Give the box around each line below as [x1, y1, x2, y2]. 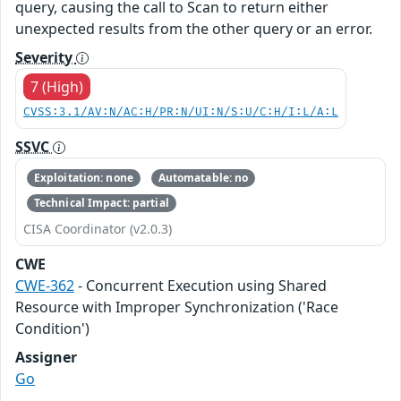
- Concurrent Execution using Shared [74, 276, 327, 296]
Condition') [15, 319, 90, 339]
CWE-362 [15, 276, 74, 296]
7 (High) [30, 76, 83, 97]
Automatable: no [158, 169, 249, 185]
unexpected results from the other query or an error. [15, 18, 372, 38]
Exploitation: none [33, 169, 133, 185]
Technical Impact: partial [33, 195, 169, 211]
